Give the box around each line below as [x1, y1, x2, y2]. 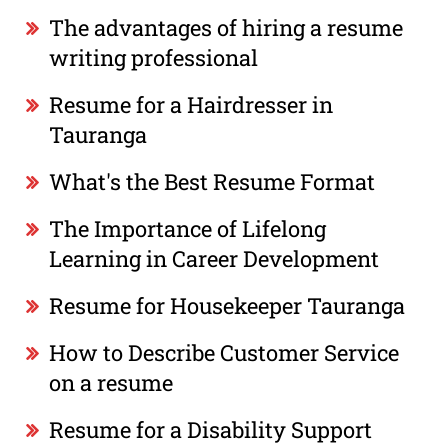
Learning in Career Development [49, 243, 380, 273]
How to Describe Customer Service [49, 337, 400, 367]
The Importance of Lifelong [49, 213, 327, 243]
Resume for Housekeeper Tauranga [49, 290, 406, 320]
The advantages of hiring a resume [49, 12, 404, 42]
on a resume [49, 367, 174, 397]
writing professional [49, 42, 259, 72]
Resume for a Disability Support [49, 414, 373, 444]
